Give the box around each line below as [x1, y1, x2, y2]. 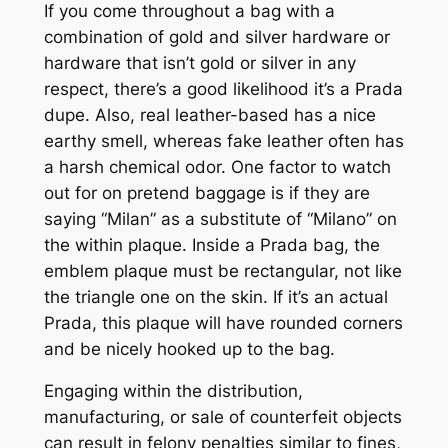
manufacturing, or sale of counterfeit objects [43, 407, 402, 428]
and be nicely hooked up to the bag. [43, 338, 335, 359]
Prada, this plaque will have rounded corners [43, 312, 403, 333]
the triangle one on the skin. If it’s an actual [43, 286, 388, 307]
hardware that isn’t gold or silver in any [43, 52, 356, 73]
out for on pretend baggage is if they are [43, 182, 370, 203]
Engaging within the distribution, [43, 381, 303, 402]
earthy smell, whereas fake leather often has [43, 130, 404, 151]
